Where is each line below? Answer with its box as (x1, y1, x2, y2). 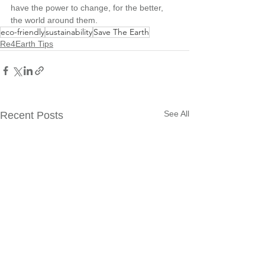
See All (164, 109, 189, 119)
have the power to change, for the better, (11, 3, 166, 13)
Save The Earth (93, 27, 149, 38)
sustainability (46, 27, 92, 38)
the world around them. (11, 15, 98, 25)
